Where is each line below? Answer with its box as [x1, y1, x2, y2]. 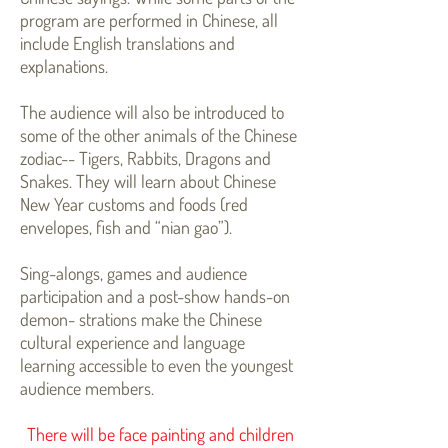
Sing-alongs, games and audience [20, 262, 247, 284]
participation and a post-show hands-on [20, 285, 290, 307]
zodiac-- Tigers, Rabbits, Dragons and [20, 147, 271, 169]
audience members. [20, 377, 154, 399]
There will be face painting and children [26, 423, 294, 445]
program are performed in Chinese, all [20, 9, 278, 31]
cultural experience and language [20, 331, 245, 353]
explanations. [20, 55, 108, 77]
